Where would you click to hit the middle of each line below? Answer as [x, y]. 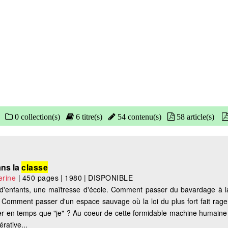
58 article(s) [194, 117]
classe [35, 167]
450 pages [40, 178]
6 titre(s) [88, 117]
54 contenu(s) [138, 117]
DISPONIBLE [111, 178]
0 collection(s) [36, 117]
